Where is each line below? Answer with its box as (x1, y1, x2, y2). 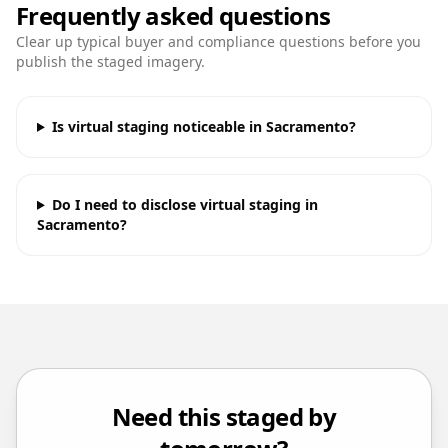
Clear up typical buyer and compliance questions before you (16, 31, 421, 51)
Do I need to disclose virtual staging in (51, 194, 318, 214)
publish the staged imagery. (16, 51, 205, 71)
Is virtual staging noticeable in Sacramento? (51, 116, 356, 136)
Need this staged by (111, 399, 337, 433)
